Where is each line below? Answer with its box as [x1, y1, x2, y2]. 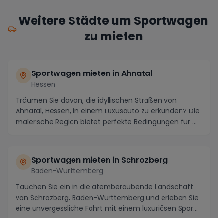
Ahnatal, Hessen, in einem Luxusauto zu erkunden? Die [16, 106, 200, 116]
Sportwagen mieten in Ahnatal [31, 67, 152, 79]
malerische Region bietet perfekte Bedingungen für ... [16, 116, 197, 127]
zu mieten [84, 28, 143, 44]
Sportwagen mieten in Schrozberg [31, 154, 168, 165]
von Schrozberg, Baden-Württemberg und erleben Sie [16, 192, 199, 202]
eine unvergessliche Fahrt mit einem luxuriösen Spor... [16, 203, 198, 213]
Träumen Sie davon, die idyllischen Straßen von [16, 95, 177, 105]
